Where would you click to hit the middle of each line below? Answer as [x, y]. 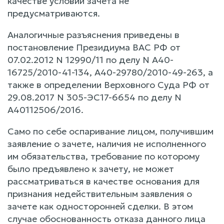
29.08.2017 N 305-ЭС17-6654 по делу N [94, 97]
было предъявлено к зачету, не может [91, 168]
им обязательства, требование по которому [103, 156]
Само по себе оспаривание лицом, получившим [110, 131]
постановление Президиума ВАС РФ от [94, 47]
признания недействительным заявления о [100, 193]
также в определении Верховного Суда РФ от [108, 84]
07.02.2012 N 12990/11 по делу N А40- [90, 59]
